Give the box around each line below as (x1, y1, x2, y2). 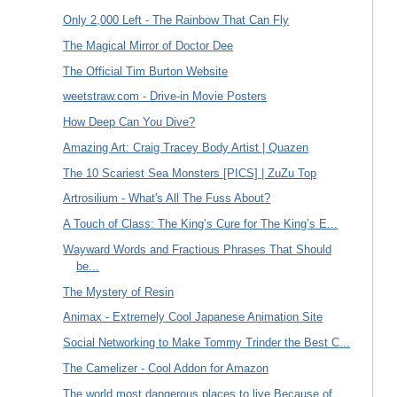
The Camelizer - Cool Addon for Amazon (63, 361, 269, 375)
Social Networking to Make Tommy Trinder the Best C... (63, 336, 351, 350)
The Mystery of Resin (63, 284, 175, 299)
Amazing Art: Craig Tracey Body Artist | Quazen (63, 140, 309, 154)
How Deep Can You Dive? (63, 115, 196, 129)
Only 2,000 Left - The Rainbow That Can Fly (63, 13, 290, 27)
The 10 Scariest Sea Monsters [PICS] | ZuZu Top (63, 166, 317, 180)
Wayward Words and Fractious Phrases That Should (63, 242, 332, 256)
